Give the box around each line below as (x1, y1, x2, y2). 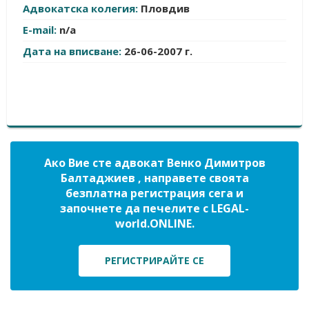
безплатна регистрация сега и (66, 186, 243, 201)
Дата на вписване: (23, 44, 124, 58)
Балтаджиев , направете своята (60, 170, 249, 186)
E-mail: (23, 23, 59, 37)
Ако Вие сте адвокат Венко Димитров (43, 155, 266, 170)
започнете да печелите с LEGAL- (60, 201, 249, 216)
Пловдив (141, 1, 190, 15)
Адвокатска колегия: (23, 1, 141, 15)
